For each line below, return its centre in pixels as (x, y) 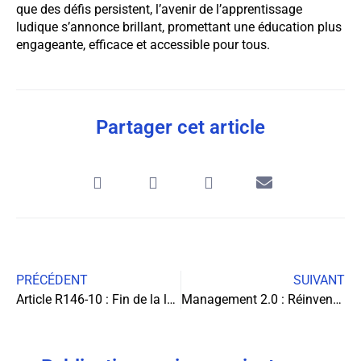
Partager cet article (180, 127)
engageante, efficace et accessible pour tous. (143, 44)
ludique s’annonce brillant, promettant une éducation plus (179, 27)
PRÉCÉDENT (52, 280)
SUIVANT (319, 280)
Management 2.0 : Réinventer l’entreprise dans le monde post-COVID (337, 299)
